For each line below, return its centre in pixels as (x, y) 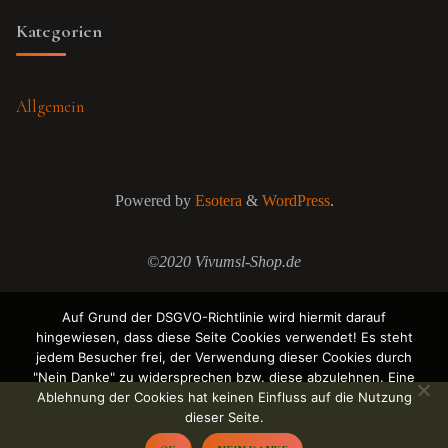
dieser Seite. (224, 417)
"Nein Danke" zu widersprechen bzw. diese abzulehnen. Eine (224, 377)
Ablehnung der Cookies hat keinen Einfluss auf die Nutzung (224, 397)
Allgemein (50, 106)
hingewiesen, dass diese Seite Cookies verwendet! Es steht (224, 337)
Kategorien (59, 31)
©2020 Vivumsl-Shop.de (224, 262)
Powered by (152, 200)
